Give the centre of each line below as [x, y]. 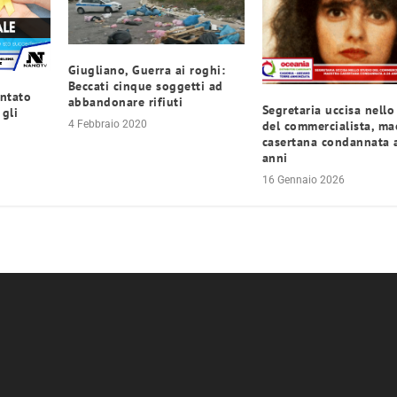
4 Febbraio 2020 [107, 125]
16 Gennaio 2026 [303, 179]
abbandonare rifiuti [125, 102]
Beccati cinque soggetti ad [145, 86]
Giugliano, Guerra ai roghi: [147, 70]
